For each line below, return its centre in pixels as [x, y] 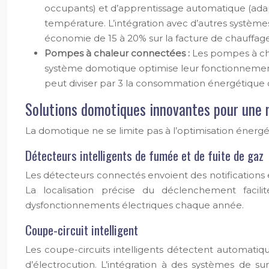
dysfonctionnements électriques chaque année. [134, 205]
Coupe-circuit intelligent [82, 230]
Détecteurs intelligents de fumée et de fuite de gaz [144, 155]
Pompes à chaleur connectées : [118, 53]
